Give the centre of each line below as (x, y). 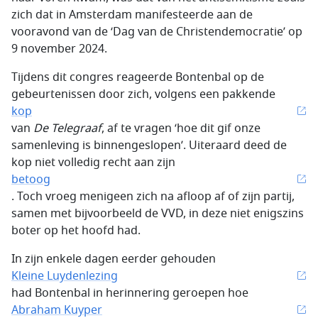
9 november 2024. (59, 49)
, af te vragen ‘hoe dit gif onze (181, 128)
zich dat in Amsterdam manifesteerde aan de (132, 15)
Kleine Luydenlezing (65, 276)
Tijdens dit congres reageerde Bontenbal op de (138, 77)
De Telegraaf (67, 128)
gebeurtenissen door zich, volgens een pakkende (143, 94)
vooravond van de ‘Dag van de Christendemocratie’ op (157, 32)
